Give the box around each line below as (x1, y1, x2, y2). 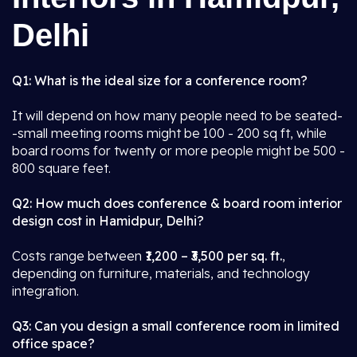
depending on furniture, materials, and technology (12, 265, 310, 281)
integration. (12, 283, 79, 299)
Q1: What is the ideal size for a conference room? (12, 73, 308, 88)
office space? (12, 335, 95, 351)
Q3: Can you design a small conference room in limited (12, 318, 339, 334)
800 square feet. (12, 160, 111, 176)
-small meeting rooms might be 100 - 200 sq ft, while (12, 125, 327, 141)
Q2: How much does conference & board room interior (12, 195, 342, 211)
